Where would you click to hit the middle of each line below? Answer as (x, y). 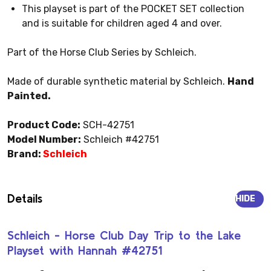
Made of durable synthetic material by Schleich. (117, 82)
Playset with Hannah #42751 (85, 250)
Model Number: (44, 140)
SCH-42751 (107, 125)
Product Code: (44, 125)
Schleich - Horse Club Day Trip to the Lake (124, 235)
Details (25, 198)
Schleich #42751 (120, 140)
